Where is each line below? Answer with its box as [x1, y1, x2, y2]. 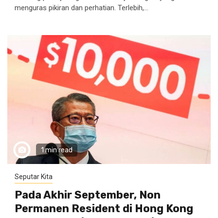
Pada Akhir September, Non [15, 188, 161, 201]
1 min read [41, 146, 73, 154]
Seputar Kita [15, 173, 53, 181]
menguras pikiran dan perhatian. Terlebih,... [15, 3, 148, 12]
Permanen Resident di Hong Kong [15, 202, 193, 215]
